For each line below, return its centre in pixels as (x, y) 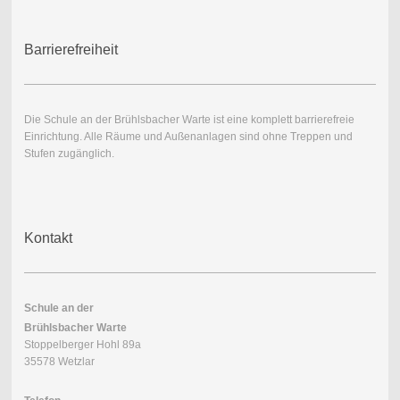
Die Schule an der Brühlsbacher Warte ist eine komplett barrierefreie (189, 119)
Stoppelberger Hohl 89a (82, 344)
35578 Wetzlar (59, 361)
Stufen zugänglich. (69, 153)
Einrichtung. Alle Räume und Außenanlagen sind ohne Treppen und (188, 136)
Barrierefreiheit (71, 49)
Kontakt (48, 237)
